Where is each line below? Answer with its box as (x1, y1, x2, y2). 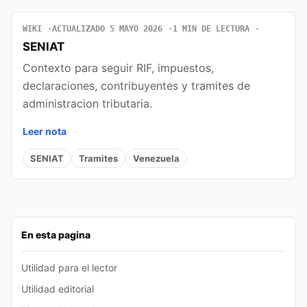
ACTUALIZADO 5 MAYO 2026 (52, 24, 162, 34)
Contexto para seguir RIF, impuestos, (23, 61, 214, 75)
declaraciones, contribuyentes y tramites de (23, 79, 250, 93)
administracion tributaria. (23, 97, 152, 111)
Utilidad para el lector (21, 262, 117, 274)
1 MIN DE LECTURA (173, 24, 249, 34)
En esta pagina (21, 229, 90, 241)
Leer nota (23, 125, 66, 138)
